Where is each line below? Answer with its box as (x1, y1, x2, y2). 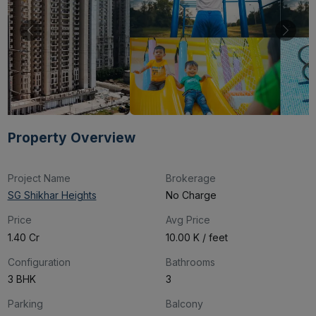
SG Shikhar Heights (7, 189, 97, 202)
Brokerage (165, 171, 216, 184)
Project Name (7, 171, 71, 184)
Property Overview (7, 128, 135, 146)
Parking (7, 298, 43, 310)
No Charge (165, 189, 217, 202)
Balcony (165, 298, 203, 310)
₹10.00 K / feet (165, 231, 228, 243)
